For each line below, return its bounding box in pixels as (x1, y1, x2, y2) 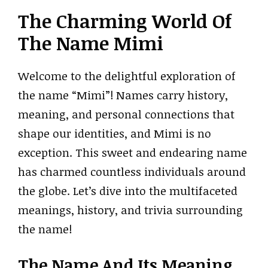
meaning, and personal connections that (18, 106, 234, 122)
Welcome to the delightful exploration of (18, 68, 236, 84)
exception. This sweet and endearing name (18, 145, 247, 160)
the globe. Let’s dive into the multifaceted (18, 183, 237, 199)
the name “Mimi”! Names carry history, (18, 87, 228, 103)
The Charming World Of (18, 8, 232, 33)
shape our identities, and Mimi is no (18, 126, 211, 141)
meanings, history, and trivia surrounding (18, 202, 243, 218)
